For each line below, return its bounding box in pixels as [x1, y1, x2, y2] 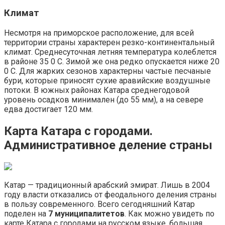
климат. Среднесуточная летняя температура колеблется [4, 47, 216, 57]
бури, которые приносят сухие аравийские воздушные [4, 76, 210, 86]
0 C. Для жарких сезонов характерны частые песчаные [4, 66, 211, 76]
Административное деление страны [4, 138, 212, 152]
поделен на [4, 208, 48, 218]
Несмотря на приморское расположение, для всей [4, 28, 194, 38]
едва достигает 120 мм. [4, 104, 93, 115]
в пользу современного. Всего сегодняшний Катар [4, 199, 195, 209]
